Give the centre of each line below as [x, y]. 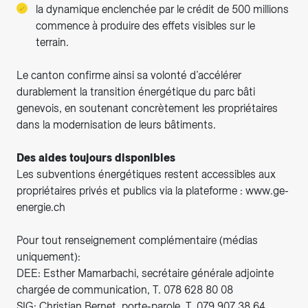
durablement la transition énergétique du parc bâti [136, 92]
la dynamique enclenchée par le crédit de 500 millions [162, 10]
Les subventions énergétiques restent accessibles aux [146, 175]
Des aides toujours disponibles [96, 158]
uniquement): [50, 257]
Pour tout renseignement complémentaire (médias [137, 241]
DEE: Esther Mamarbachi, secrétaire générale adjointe [145, 274]
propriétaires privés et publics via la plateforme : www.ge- [153, 191]
